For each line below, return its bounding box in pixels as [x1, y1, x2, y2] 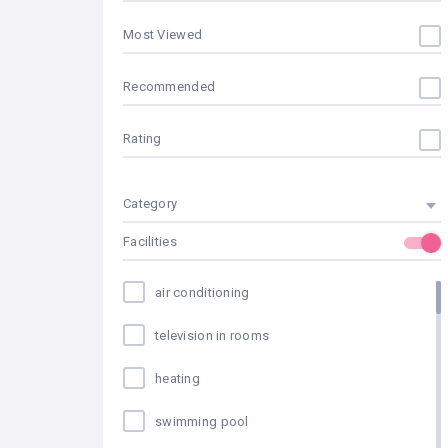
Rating [123, 131, 162, 146]
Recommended [123, 79, 216, 94]
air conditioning [155, 285, 250, 300]
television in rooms [155, 328, 270, 343]
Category [123, 196, 178, 211]
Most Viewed [123, 27, 203, 42]
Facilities [123, 234, 177, 249]
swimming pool [155, 414, 249, 429]
